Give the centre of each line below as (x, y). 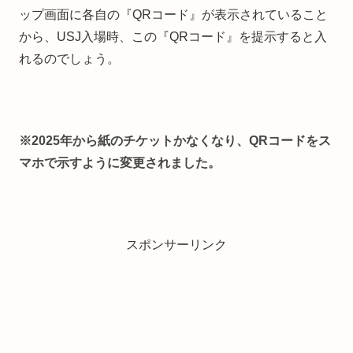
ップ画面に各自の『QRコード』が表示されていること (173, 15)
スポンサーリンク (176, 245)
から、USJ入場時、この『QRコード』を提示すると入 (173, 37)
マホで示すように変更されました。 (120, 163)
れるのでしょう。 (69, 59)
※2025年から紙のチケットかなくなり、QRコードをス (175, 141)
